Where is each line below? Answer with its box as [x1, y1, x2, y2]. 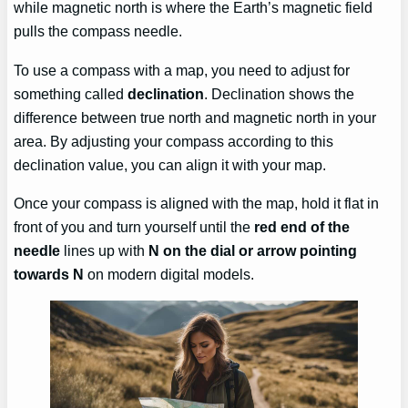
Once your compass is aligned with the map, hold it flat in [14, 194, 380, 211]
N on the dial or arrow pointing [148, 241, 358, 259]
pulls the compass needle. [14, 23, 183, 40]
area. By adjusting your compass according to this [14, 132, 334, 149]
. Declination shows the [204, 85, 355, 102]
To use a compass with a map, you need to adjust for [14, 61, 351, 78]
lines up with [60, 241, 149, 259]
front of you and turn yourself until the [14, 218, 255, 235]
